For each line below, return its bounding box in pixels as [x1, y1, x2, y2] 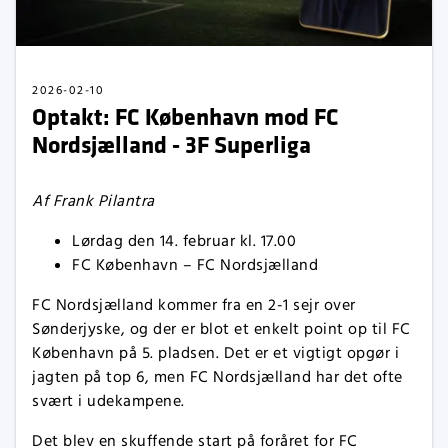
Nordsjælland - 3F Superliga [32, 128, 311, 160]
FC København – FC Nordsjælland [72, 254, 318, 277]
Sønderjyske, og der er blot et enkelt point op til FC [32, 318, 411, 341]
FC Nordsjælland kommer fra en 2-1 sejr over [32, 294, 356, 317]
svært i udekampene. [32, 390, 185, 413]
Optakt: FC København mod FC [32, 100, 339, 132]
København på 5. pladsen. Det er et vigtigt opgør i [32, 342, 399, 365]
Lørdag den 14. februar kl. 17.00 [72, 230, 296, 253]
